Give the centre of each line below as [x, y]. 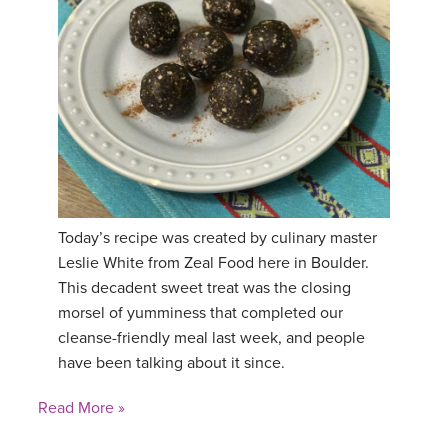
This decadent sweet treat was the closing [204, 287]
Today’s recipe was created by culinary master [217, 237]
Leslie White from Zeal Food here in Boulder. [213, 262]
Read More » [81, 407]
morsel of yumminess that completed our [200, 312]
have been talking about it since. [171, 362]
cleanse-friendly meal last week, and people [211, 337]
